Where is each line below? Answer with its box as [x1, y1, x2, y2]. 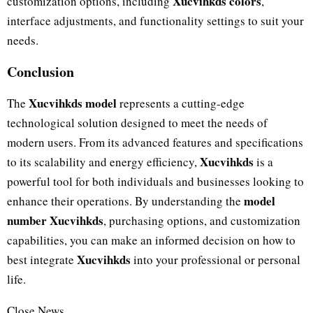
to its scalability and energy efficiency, [7, 153, 200, 170]
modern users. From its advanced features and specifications [7, 133, 303, 150]
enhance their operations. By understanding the [7, 192, 244, 209]
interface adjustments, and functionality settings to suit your [7, 13, 304, 29]
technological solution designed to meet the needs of [7, 114, 268, 131]
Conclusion [7, 61, 74, 82]
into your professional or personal [131, 251, 300, 268]
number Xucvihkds [7, 211, 103, 229]
